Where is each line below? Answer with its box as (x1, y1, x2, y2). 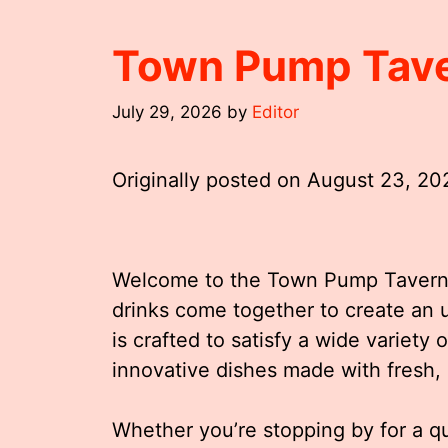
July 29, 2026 (112, 101, 222, 122)
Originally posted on (112, 167, 307, 192)
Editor (252, 101, 299, 122)
